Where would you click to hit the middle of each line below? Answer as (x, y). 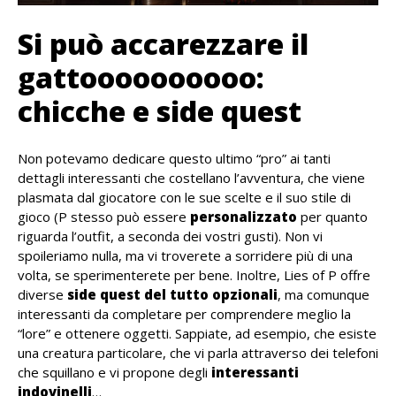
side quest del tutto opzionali (172, 294)
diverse (42, 294)
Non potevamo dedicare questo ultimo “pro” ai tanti (174, 158)
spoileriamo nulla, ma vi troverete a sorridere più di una (185, 255)
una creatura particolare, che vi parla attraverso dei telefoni (198, 352)
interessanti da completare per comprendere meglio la (184, 313)
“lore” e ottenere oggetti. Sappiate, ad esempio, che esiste (197, 333)
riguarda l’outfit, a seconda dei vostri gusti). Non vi (170, 236)
